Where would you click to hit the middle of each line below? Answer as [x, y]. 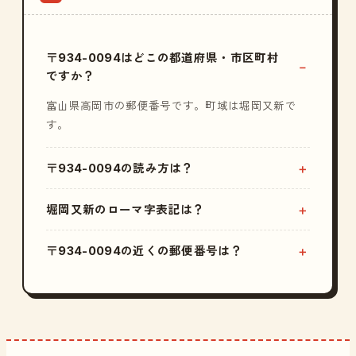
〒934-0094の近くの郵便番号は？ [145, 251]
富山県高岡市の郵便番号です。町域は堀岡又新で [172, 106]
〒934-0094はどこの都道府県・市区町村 [163, 58]
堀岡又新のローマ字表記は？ [126, 209]
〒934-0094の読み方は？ [120, 168]
